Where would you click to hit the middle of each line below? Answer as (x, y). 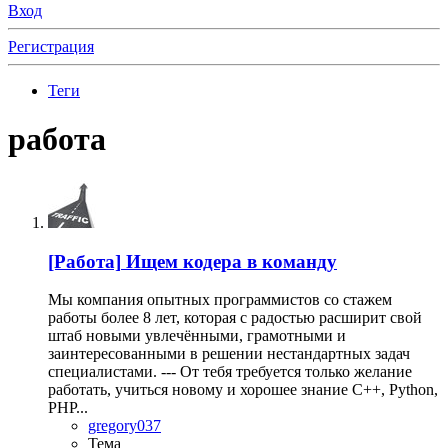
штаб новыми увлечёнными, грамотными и (197, 336)
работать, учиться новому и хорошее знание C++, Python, (243, 390)
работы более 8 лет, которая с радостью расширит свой (235, 318)
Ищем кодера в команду (231, 261)
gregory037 (124, 426)
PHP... (68, 408)
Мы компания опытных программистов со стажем (220, 300)
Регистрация (51, 46)
